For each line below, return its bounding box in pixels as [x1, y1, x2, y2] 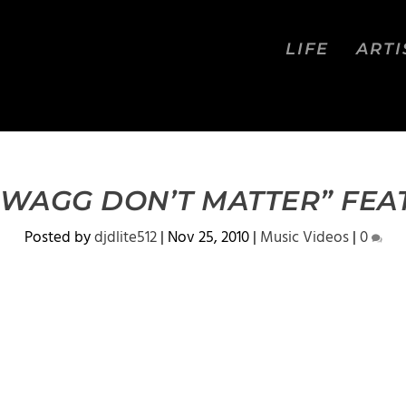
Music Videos [259, 226, 349, 250]
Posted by [24, 226, 94, 250]
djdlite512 [93, 226, 157, 250]
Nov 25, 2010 [167, 226, 249, 250]
